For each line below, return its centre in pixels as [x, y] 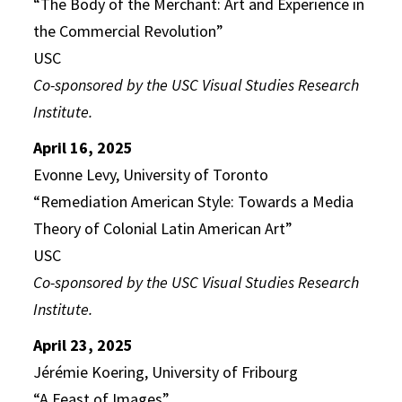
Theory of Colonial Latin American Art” [163, 228]
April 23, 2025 [83, 345]
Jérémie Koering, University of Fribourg [166, 372]
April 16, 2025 [83, 148]
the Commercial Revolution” [129, 31]
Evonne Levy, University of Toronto [151, 175]
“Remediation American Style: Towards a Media [194, 201]
